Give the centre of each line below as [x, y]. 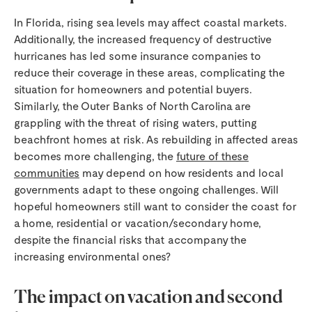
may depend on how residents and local [181, 172]
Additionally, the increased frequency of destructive [143, 39]
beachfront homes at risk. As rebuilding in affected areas [156, 139]
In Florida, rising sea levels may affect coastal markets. [150, 22]
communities [47, 172]
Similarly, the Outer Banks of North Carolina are [132, 106]
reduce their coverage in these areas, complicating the [149, 72]
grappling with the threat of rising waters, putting [135, 122]
